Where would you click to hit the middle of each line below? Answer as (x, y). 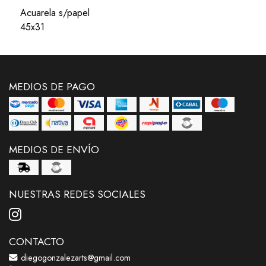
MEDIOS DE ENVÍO (54, 149)
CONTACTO (37, 241)
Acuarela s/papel (55, 12)
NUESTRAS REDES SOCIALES (77, 194)
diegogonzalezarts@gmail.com (75, 257)
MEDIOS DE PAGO (52, 86)
